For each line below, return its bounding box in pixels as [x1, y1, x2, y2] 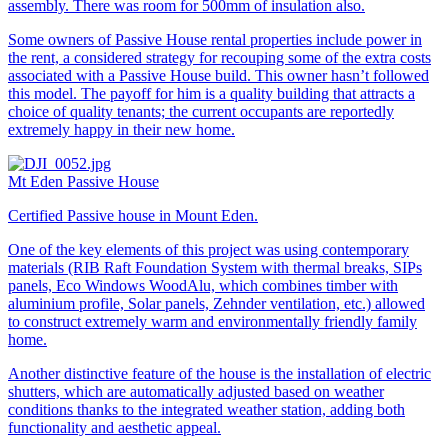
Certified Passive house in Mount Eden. [8, 206, 258, 224]
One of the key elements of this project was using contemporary [8, 240, 409, 258]
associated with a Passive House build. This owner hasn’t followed [8, 66, 429, 84]
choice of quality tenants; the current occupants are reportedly [8, 102, 394, 120]
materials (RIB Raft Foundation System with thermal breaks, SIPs [8, 258, 422, 276]
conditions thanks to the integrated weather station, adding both [8, 400, 405, 418]
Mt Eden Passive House [8, 172, 159, 190]
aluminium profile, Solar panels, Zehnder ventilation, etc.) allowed [8, 294, 425, 312]
